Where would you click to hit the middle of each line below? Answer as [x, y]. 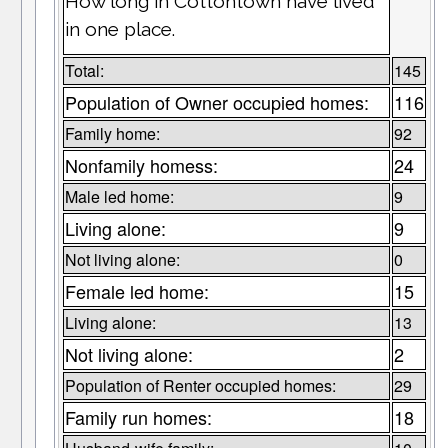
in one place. [119, 29]
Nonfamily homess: [141, 165]
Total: [84, 71]
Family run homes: [138, 417]
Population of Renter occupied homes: [200, 386]
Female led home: [136, 291]
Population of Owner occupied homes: [216, 102]
